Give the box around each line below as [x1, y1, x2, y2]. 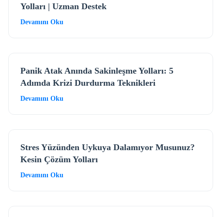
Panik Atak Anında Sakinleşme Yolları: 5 [20, 65, 174, 76]
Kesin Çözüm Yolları [20, 154, 98, 164]
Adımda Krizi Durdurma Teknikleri [20, 77, 156, 88]
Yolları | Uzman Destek [20, 1, 107, 11]
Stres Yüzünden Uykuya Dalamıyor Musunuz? [20, 142, 195, 152]
